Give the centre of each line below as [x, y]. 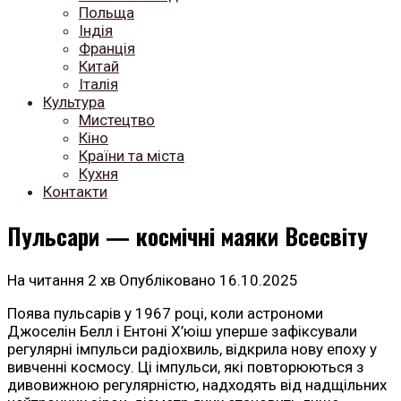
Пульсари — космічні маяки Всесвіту [188, 236]
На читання [46, 281]
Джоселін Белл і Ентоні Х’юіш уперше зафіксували [182, 332]
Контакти [75, 192]
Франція [107, 48]
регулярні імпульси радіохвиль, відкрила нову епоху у [192, 350]
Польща [107, 13]
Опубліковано [167, 281]
